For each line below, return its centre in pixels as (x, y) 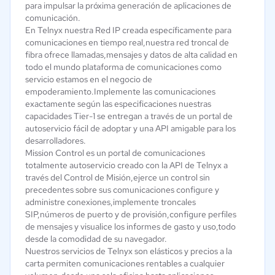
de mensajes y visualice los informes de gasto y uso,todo (130, 227)
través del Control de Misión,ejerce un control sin (118, 177)
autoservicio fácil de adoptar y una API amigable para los (130, 128)
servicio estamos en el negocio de (89, 79)
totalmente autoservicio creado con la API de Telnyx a (126, 165)
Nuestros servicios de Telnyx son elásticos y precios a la (129, 251)
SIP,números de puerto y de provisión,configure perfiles (131, 214)
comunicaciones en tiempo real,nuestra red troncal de (127, 42)
